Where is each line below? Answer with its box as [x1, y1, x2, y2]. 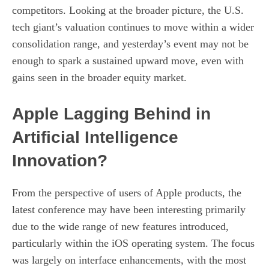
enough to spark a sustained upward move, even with [12, 55, 244, 67]
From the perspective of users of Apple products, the [12, 187, 241, 199]
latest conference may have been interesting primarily [12, 204, 246, 216]
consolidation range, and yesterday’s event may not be [12, 38, 249, 50]
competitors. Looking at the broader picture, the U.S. [12, 4, 244, 16]
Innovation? [12, 151, 107, 170]
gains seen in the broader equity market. [12, 71, 187, 83]
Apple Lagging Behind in [12, 104, 211, 123]
